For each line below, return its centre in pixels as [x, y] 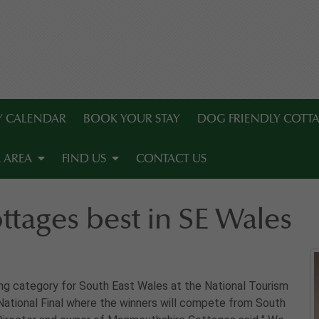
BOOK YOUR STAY [132, 119]
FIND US [84, 159]
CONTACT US [171, 159]
